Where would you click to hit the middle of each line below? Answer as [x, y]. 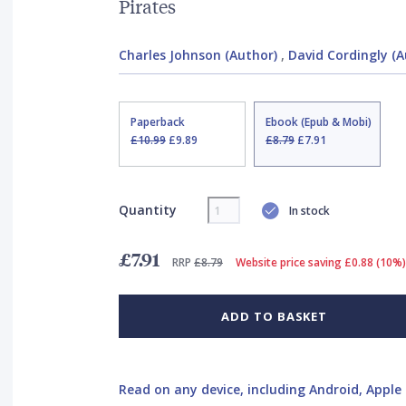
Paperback [157, 122]
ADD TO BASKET [275, 316]
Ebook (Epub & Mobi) [318, 122]
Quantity [147, 209]
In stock [309, 210]
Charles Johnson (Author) [198, 55]
